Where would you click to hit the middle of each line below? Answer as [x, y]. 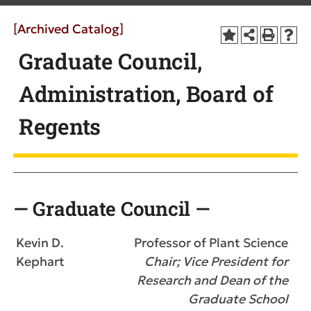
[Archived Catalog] [68, 29]
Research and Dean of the [212, 280]
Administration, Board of [146, 94]
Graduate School [238, 299]
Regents [60, 126]
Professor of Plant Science [210, 243]
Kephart [40, 261]
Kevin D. [40, 243]
